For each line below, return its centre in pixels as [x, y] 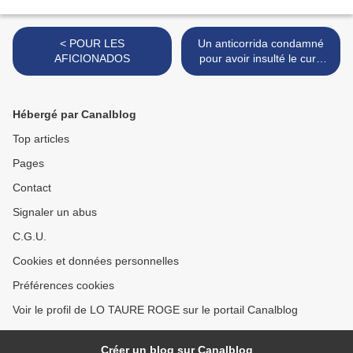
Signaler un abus [55, 212]
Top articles [41, 139]
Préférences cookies [63, 286]
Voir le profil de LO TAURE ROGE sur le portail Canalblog [155, 310]
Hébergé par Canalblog [74, 115]
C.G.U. [30, 237]
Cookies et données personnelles [96, 261]
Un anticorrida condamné [261, 44]
